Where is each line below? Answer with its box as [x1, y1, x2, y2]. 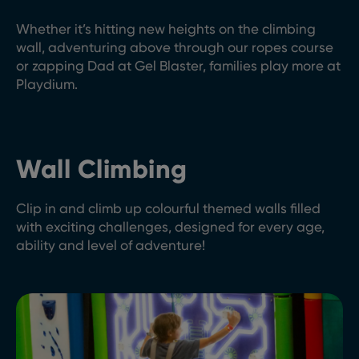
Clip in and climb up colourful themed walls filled [16, 200, 321, 216]
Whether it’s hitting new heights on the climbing [16, 21, 316, 37]
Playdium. [16, 76, 78, 92]
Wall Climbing [16, 153, 188, 185]
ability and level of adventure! [16, 237, 205, 253]
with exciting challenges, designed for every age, [16, 219, 325, 235]
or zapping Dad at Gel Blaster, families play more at [16, 58, 341, 74]
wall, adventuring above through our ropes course [16, 39, 333, 55]
